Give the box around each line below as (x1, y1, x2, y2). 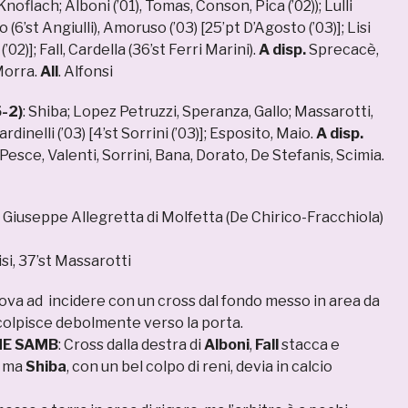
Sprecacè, (306, 41, 379, 59)
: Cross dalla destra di (58, 336, 204, 354)
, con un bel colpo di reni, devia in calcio (66, 358, 332, 376)
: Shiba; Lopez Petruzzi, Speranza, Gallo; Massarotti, (23, 103, 373, 121)
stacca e (279, 336, 340, 354)
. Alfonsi (58, 63, 113, 81)
